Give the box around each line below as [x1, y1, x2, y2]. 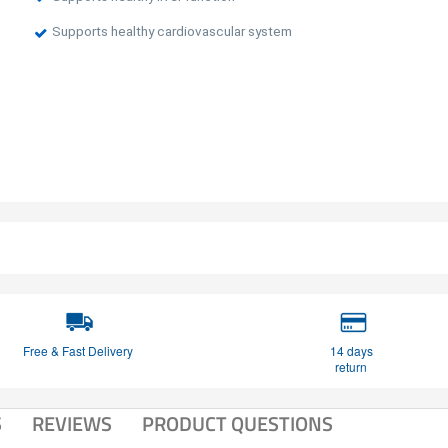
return [335, 357, 368, 375]
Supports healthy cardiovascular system [51, 23, 292, 40]
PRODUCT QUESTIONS [142, 407, 333, 439]
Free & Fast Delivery [22, 341, 133, 359]
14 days [329, 341, 373, 359]
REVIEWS [32, 407, 112, 439]
